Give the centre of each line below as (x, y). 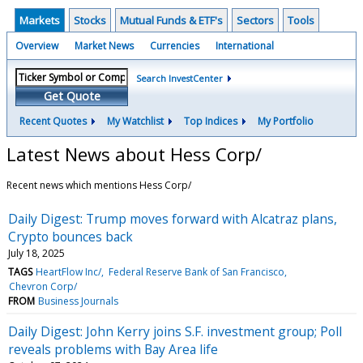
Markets (40, 20)
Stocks (90, 20)
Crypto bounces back (70, 236)
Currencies (175, 46)
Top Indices (211, 121)
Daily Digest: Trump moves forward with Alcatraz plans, (173, 218)
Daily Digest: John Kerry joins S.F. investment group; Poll (175, 331)
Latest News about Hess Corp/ (134, 154)
